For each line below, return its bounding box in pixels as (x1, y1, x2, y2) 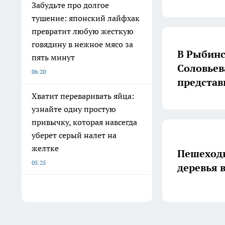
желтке (32, 143, 59, 153)
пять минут (32, 52, 75, 62)
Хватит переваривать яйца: (32, 91, 134, 101)
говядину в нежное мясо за (32, 39, 133, 49)
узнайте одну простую (32, 104, 116, 114)
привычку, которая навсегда (32, 117, 137, 127)
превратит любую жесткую (32, 26, 134, 36)
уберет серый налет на (32, 130, 117, 140)
